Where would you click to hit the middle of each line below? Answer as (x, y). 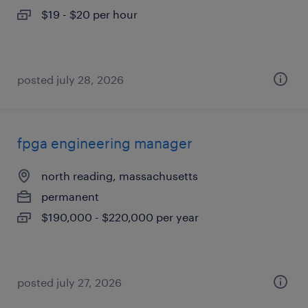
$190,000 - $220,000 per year (120, 217)
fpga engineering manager (105, 143)
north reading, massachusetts (120, 176)
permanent (70, 196)
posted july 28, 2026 (70, 79)
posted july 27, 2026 (69, 282)
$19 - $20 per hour (89, 14)
